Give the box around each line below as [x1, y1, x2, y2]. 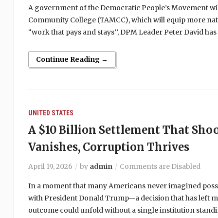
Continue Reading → [36, 55, 108, 64]
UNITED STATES [28, 109, 73, 117]
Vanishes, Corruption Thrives [28, 140, 189, 154]
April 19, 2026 [28, 162, 73, 171]
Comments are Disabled [119, 162, 200, 171]
